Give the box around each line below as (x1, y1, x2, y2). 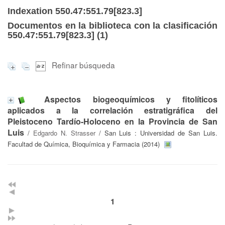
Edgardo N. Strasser (33, 128, 95, 138)
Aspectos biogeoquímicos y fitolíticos (44, 93, 217, 105)
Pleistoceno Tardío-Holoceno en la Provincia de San (8, 115, 217, 127)
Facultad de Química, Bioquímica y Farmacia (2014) (8, 139, 160, 149)
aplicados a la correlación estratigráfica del (8, 104, 217, 116)
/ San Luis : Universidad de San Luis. (95, 128, 218, 138)
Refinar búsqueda (52, 59, 115, 70)
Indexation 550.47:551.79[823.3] (8, 6, 142, 16)
